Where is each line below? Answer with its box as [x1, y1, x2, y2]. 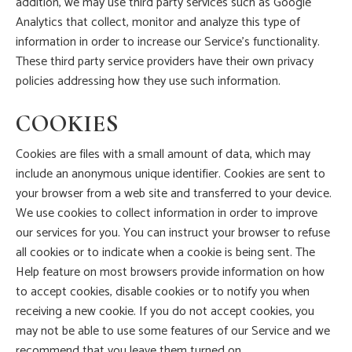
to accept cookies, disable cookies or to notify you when [16, 281, 310, 303]
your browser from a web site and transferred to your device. [16, 183, 332, 205]
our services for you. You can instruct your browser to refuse [16, 222, 330, 244]
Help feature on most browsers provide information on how [16, 262, 324, 284]
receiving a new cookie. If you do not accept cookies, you [16, 301, 314, 323]
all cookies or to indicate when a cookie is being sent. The [16, 242, 315, 264]
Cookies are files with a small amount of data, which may [16, 144, 310, 166]
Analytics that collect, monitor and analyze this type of [16, 12, 300, 34]
